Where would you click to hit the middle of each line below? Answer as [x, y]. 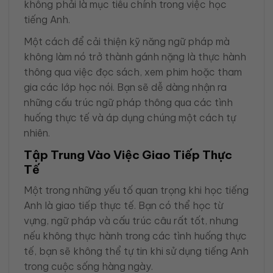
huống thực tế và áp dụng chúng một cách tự [130, 118]
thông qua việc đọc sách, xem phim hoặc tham [133, 72]
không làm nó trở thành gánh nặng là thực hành [135, 57]
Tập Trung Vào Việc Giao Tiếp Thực [128, 155]
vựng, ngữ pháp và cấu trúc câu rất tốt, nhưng [131, 220]
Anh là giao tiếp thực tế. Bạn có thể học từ [123, 205]
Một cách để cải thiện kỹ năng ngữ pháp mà [127, 42]
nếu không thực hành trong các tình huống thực [135, 236]
